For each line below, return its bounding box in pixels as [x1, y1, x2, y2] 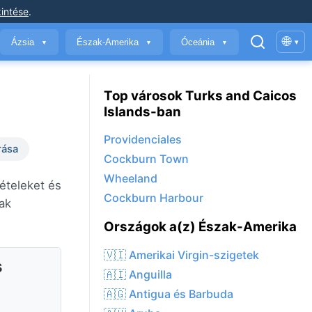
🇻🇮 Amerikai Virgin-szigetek [104, 248, 259, 263]
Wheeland [104, 171, 157, 186]
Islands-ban [104, 103, 181, 120]
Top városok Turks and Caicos [104, 87, 297, 104]
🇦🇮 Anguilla [104, 267, 172, 282]
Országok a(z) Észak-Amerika [104, 219, 297, 235]
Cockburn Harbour [104, 191, 203, 205]
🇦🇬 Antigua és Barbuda [104, 287, 233, 302]
